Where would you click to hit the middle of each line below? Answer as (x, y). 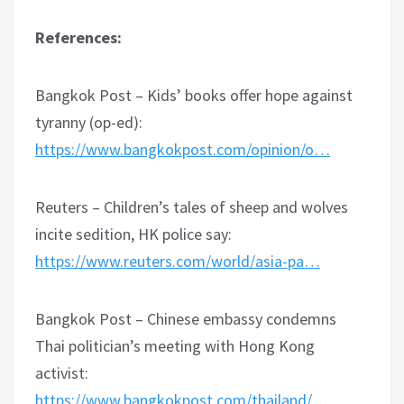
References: (78, 38)
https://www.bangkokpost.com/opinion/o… (183, 150)
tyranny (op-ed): (89, 123)
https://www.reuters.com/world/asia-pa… (178, 262)
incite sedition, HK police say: (133, 234)
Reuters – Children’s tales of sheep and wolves (192, 207)
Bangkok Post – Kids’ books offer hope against (194, 96)
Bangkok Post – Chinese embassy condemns (186, 319)
